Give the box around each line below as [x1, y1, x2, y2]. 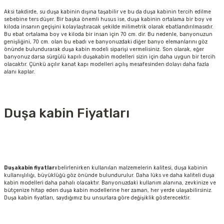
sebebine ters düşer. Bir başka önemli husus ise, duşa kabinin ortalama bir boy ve [4, 16, 212, 23]
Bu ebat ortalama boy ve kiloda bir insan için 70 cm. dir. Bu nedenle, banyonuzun [4, 31, 212, 38]
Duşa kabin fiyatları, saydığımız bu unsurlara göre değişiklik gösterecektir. [4, 194, 190, 201]
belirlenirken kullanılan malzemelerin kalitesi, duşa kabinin [57, 164, 207, 171]
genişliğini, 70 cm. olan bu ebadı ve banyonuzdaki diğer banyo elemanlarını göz [4, 38, 207, 45]
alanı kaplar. [4, 68, 35, 75]
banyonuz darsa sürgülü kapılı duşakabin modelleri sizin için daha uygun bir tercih [4, 53, 215, 60]
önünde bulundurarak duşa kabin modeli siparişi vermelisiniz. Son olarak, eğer [4, 46, 204, 53]
